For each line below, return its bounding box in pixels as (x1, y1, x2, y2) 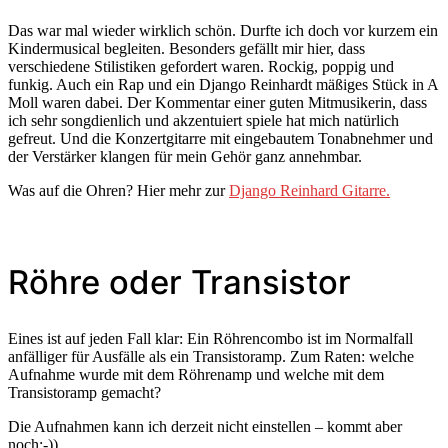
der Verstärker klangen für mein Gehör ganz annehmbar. (8, 147, 362, 165)
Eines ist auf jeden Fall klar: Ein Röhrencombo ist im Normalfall (8, 330, 413, 348)
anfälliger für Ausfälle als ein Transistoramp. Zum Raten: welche (8, 348, 414, 366)
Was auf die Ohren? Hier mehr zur (8, 181, 229, 199)
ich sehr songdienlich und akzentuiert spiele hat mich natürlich (8, 111, 399, 129)
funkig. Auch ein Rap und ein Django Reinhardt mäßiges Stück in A (8, 75, 438, 93)
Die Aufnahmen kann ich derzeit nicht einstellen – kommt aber (8, 418, 402, 436)
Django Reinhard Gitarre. (229, 181, 390, 199)
